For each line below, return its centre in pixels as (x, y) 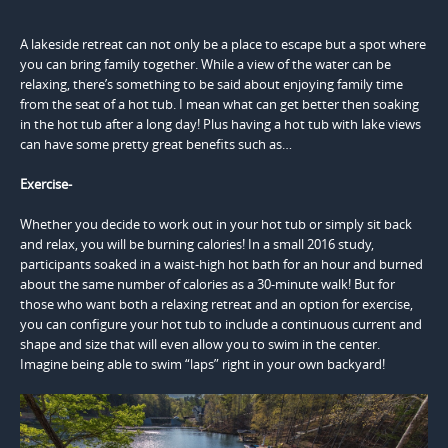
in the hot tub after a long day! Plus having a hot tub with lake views (220, 123)
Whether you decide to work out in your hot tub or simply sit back (216, 223)
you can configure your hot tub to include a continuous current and (221, 323)
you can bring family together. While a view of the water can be (205, 63)
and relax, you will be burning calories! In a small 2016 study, (197, 243)
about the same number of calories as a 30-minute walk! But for (207, 283)
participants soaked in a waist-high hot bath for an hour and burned (221, 263)
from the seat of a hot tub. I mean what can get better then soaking (219, 103)
